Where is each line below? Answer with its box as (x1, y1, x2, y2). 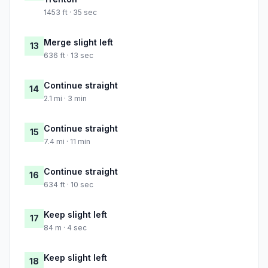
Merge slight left (44, 37, 113, 48)
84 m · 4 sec (44, 223, 87, 233)
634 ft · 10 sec (44, 180, 93, 190)
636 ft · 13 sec (44, 51, 93, 60)
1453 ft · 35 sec (44, 8, 97, 17)
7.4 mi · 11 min (44, 137, 90, 147)
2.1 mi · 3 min (44, 94, 87, 103)
